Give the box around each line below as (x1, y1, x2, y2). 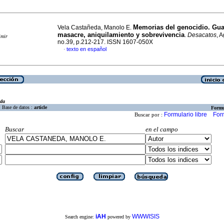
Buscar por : (134, 111, 164, 118)
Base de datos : (2, 104, 34, 110)
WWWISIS (131, 212, 159, 220)
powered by (105, 213, 132, 219)
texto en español (66, 46, 106, 52)
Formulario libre (164, 111, 207, 118)
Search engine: (64, 213, 95, 219)
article (34, 104, 47, 110)
